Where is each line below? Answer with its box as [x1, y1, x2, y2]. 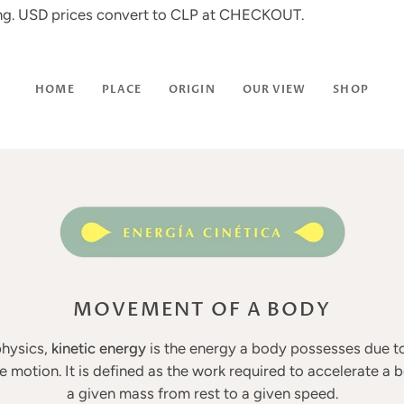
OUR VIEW [242, 82, 307, 96]
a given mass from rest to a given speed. [66, 384, 338, 402]
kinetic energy [51, 339, 146, 357]
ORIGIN [169, 82, 216, 96]
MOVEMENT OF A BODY [73, 297, 331, 323]
